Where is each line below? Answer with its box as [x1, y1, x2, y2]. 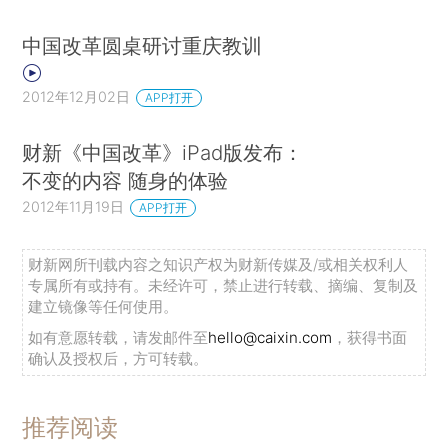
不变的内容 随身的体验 [22, 168, 229, 194]
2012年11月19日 [22, 198, 125, 216]
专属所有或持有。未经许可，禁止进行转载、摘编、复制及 [28, 276, 419, 296]
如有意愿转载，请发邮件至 [28, 328, 209, 348]
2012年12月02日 [22, 87, 131, 105]
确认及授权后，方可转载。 [28, 349, 209, 369]
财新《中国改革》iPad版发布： [22, 140, 304, 166]
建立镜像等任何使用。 [28, 297, 179, 317]
